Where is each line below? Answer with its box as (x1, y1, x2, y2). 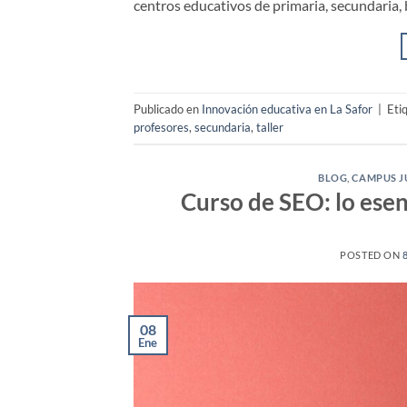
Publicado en (134, 101, 202, 116)
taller (256, 119, 283, 134)
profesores (134, 119, 189, 134)
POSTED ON (340, 249, 402, 262)
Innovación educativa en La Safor (202, 101, 372, 116)
